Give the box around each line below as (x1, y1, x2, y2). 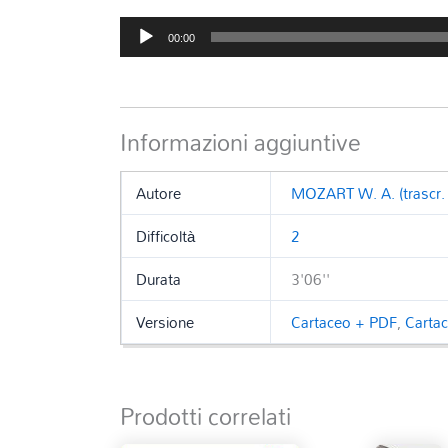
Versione (135, 306, 194, 337)
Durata (135, 263, 181, 294)
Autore (135, 177, 181, 208)
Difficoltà (135, 220, 195, 251)
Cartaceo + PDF (291, 306, 398, 337)
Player (119, 37, 161, 68)
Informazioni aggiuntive (120, 119, 362, 165)
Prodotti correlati (120, 393, 292, 439)
